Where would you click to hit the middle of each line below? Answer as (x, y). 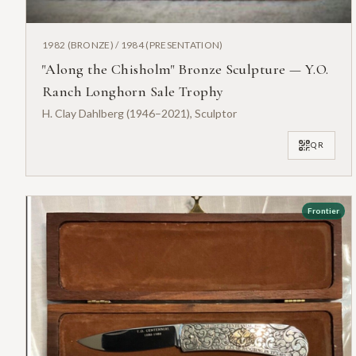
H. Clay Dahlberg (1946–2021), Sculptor (139, 113)
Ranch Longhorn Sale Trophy (133, 91)
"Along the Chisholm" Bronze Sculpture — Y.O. (186, 69)
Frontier (323, 210)
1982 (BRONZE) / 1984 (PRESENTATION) (133, 44)
